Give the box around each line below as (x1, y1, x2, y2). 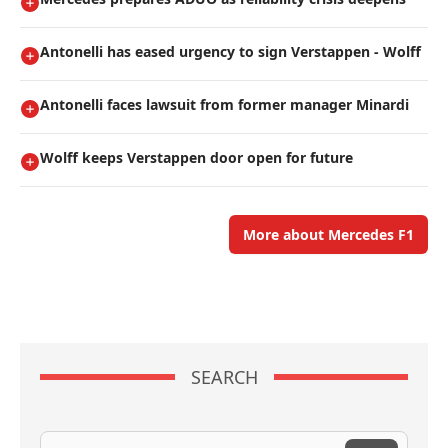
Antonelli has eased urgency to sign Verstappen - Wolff (40, 42, 421, 62)
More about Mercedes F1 (243, 225, 414, 245)
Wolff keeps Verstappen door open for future (40, 148, 353, 168)
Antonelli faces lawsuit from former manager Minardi (40, 95, 409, 115)
